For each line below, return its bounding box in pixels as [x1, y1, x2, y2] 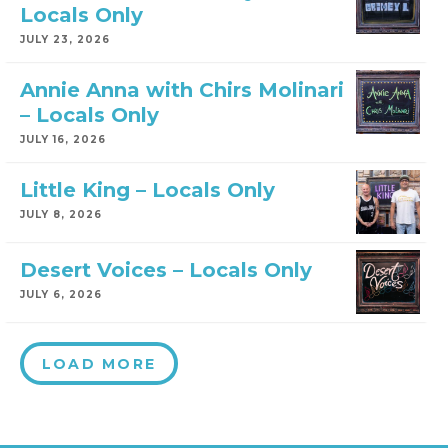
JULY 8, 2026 [20, 208, 102, 221]
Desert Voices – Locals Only [20, 258, 312, 282]
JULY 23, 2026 [20, 33, 110, 46]
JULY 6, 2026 [20, 288, 102, 301]
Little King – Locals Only [20, 178, 275, 202]
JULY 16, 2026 [20, 133, 106, 146]
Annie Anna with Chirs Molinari [20, 78, 344, 102]
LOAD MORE [42, 355, 157, 373]
